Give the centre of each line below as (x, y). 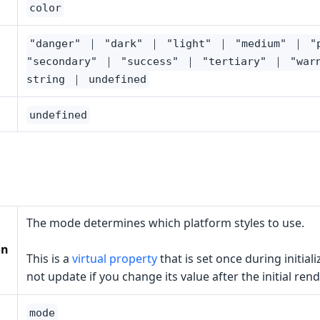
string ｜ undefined (86, 79)
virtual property (114, 259)
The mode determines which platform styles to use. (165, 223)
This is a (49, 259)
